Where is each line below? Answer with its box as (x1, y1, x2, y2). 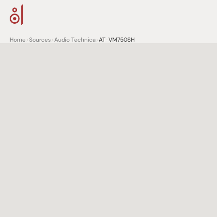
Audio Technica (54, 36, 95, 44)
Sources (29, 36, 51, 44)
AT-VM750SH (99, 36, 135, 44)
